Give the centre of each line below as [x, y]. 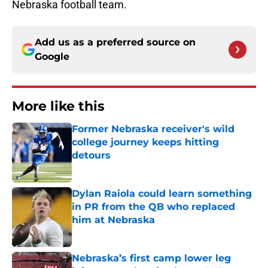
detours [91, 156]
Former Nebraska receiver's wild [153, 129]
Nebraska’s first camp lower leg [151, 258]
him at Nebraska [113, 220]
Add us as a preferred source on [115, 42]
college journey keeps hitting [145, 142]
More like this [58, 106]
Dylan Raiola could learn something [162, 194]
